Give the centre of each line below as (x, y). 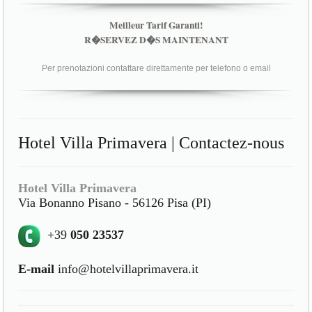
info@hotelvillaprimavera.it (127, 269)
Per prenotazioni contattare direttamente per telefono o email (156, 69)
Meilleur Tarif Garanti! (156, 25)
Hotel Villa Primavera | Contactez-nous (151, 143)
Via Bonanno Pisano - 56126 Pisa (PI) (115, 203)
